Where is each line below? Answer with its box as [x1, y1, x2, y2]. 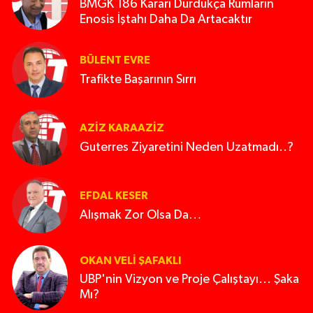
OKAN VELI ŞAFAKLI [80, 254, 182, 266]
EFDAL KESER [80, 190, 148, 202]
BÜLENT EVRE [80, 54, 150, 66]
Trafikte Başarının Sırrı [80, 73, 196, 86]
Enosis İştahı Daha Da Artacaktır [80, 13, 252, 26]
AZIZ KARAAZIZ [80, 122, 164, 134]
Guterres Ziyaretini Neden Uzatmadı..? [80, 140, 293, 154]
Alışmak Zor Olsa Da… [80, 208, 201, 221]
